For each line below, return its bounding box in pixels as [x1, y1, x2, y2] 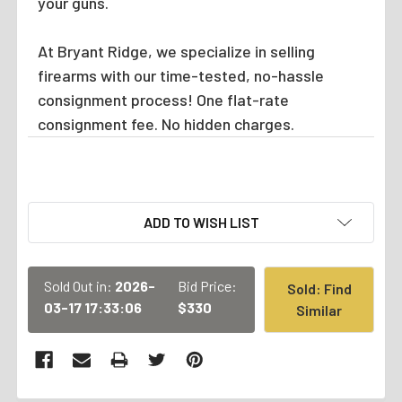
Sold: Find [286, 279, 352, 297]
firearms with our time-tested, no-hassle [37, 65, 324, 85]
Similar [296, 301, 343, 319]
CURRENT [28, 203, 92, 221]
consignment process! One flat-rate [37, 89, 289, 109]
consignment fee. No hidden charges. [37, 113, 294, 134]
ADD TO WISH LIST [143, 213, 259, 231]
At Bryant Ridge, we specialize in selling [37, 40, 315, 61]
